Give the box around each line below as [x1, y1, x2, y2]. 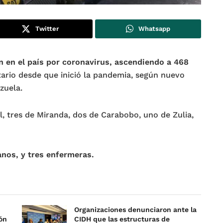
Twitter [35, 24, 59, 32]
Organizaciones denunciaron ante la [74, 205, 197, 214]
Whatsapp [138, 24, 171, 32]
